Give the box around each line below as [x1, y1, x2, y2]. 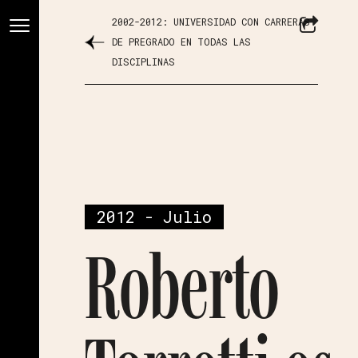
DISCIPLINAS [112, 55, 176, 68]
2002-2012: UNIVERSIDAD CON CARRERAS [112, 15, 311, 28]
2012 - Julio [97, 206, 212, 227]
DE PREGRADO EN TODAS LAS [112, 35, 252, 48]
